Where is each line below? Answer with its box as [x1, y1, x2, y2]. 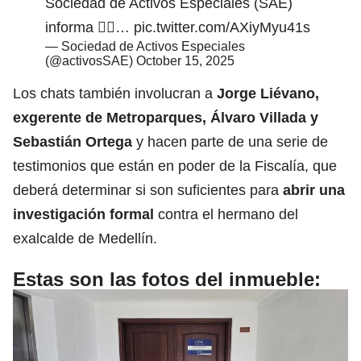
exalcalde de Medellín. [13, 230, 157, 247]
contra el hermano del [154, 205, 298, 222]
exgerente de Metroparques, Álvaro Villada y [13, 109, 318, 126]
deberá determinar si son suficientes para [13, 181, 283, 198]
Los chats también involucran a [13, 85, 213, 102]
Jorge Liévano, [213, 85, 319, 102]
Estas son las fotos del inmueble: [13, 268, 321, 290]
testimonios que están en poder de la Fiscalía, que [13, 157, 337, 174]
